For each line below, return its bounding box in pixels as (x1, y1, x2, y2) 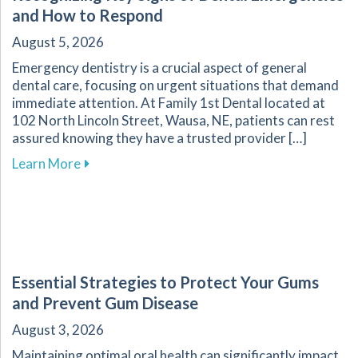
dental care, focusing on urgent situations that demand (12, 77, 339, 94)
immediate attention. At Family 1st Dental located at (12, 94, 325, 112)
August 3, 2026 (12, 321, 104, 339)
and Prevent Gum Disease (12, 293, 198, 313)
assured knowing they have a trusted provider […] (12, 129, 307, 147)
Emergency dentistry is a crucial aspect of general (12, 59, 307, 77)
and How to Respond (12, 6, 163, 26)
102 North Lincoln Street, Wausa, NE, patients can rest (12, 112, 335, 129)
